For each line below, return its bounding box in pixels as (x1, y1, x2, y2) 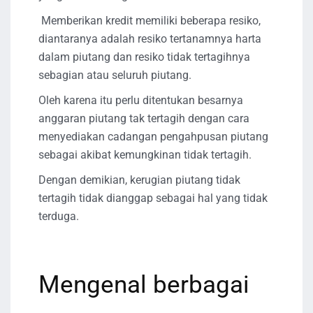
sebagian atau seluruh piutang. (38, 68, 191, 82)
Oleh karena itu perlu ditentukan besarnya (38, 93, 243, 107)
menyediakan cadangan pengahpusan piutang (38, 129, 268, 143)
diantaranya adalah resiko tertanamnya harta (38, 31, 261, 45)
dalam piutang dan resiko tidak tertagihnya (38, 50, 250, 64)
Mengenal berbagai (38, 270, 249, 299)
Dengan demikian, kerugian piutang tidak (38, 173, 240, 187)
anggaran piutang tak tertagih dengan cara (38, 111, 249, 125)
